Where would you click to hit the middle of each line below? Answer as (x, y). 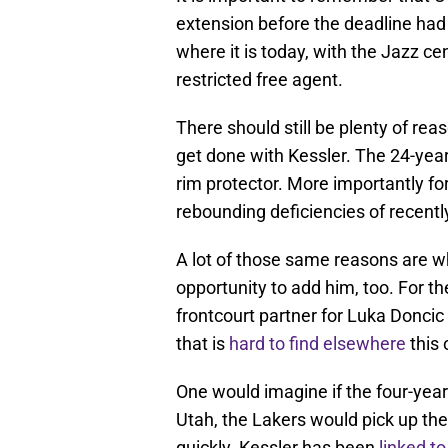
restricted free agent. (259, 80)
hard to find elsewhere (317, 344)
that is (202, 344)
